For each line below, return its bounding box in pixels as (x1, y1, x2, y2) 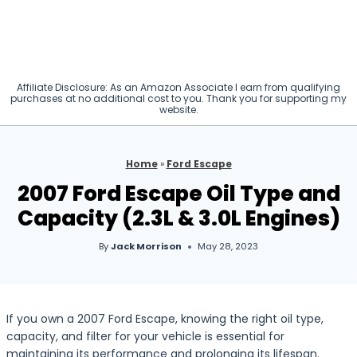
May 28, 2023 (198, 240, 259, 253)
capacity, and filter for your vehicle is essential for (6, 328, 284, 344)
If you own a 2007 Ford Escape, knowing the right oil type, (6, 311, 324, 327)
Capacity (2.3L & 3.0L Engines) (17, 204, 340, 233)
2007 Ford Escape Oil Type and (17, 179, 340, 209)
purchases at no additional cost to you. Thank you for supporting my (10, 92, 347, 105)
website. (159, 103, 198, 116)
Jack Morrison (111, 240, 182, 253)
